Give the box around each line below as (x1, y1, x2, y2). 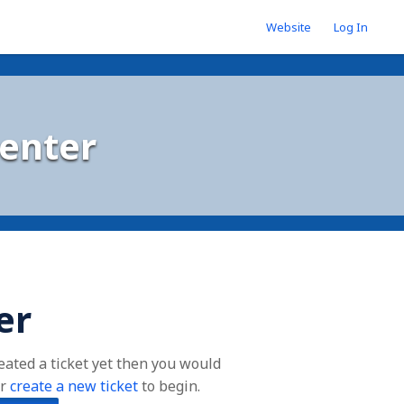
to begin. (138, 376, 201, 396)
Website (266, 19, 311, 35)
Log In (334, 19, 368, 35)
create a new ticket (10, 376, 139, 396)
